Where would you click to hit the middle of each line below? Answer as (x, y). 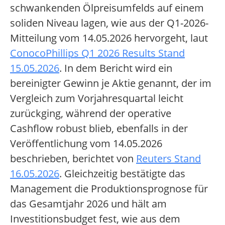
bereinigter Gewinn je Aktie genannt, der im (111, 83)
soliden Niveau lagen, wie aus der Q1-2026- (109, 23)
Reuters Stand (168, 159)
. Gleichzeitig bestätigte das (122, 174)
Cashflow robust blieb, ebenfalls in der (99, 129)
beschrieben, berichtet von (73, 159)
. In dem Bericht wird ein (116, 68)
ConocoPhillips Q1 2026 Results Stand (97, 53)
